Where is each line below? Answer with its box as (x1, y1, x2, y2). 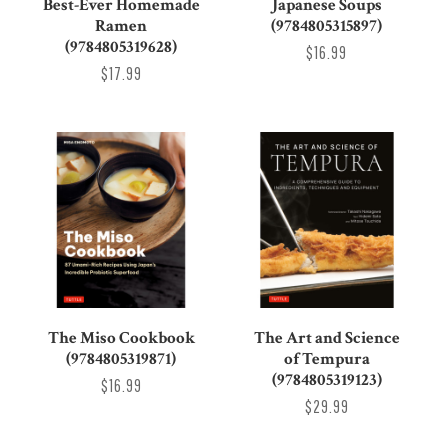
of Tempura (283, 347, 370, 370)
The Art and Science (253, 326, 400, 349)
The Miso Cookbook (47, 326, 195, 349)
